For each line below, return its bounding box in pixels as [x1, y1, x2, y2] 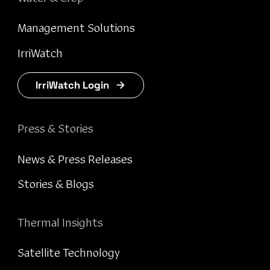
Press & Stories [17, 124, 93, 136]
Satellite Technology [17, 248, 120, 260]
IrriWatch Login [35, 78, 109, 92]
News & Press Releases [17, 154, 133, 166]
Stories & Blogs [17, 179, 94, 191]
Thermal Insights [17, 217, 103, 229]
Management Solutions [17, 23, 135, 35]
